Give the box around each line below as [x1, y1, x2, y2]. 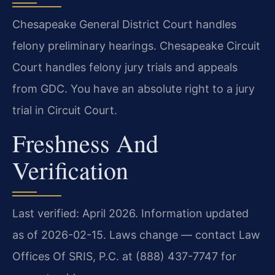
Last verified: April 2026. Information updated [12, 207, 249, 220]
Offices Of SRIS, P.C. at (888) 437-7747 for [12, 250, 236, 263]
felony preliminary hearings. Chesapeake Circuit [12, 39, 260, 52]
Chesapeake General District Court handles [12, 17, 236, 31]
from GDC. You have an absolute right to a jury [12, 82, 255, 95]
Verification [12, 153, 128, 187]
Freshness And [12, 126, 158, 160]
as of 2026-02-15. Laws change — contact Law [12, 228, 260, 242]
